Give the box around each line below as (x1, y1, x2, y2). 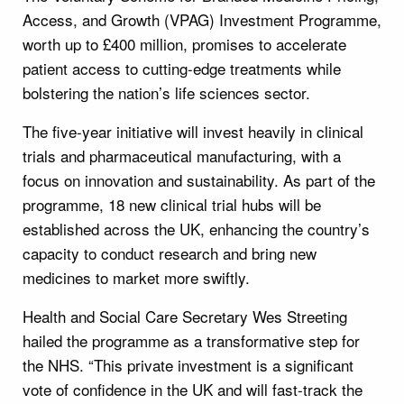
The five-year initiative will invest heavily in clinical (23, 119, 363, 142)
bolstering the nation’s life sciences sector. (23, 80, 310, 104)
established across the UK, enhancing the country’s (23, 216, 370, 240)
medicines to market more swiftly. (23, 265, 250, 289)
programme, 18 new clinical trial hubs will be (23, 192, 321, 216)
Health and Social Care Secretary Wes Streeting (23, 304, 347, 327)
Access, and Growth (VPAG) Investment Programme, (23, 7, 381, 31)
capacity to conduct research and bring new (23, 241, 317, 264)
